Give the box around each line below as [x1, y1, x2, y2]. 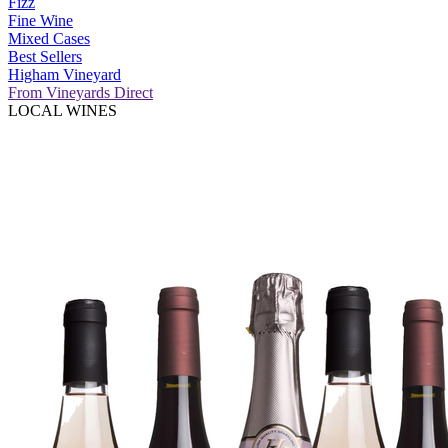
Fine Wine [8, 11, 73, 29]
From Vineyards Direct [8, 83, 153, 101]
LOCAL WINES [8, 101, 117, 119]
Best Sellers [8, 47, 82, 65]
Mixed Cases [8, 29, 90, 47]
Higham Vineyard [8, 65, 121, 83]
